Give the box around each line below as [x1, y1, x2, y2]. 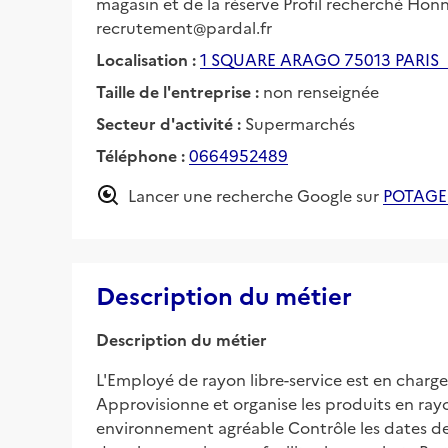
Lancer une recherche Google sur [128, 183, 379, 206]
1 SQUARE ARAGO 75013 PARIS [200, 47, 439, 70]
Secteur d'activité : [96, 111, 245, 134]
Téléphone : [96, 143, 189, 166]
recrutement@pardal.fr [96, 15, 272, 38]
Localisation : [96, 47, 196, 70]
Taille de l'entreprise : [96, 79, 263, 102]
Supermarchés [245, 111, 355, 134]
